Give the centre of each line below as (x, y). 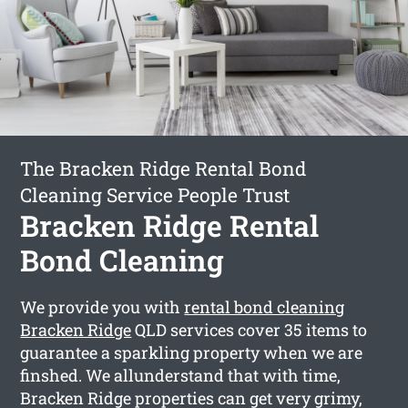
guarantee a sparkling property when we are (192, 352)
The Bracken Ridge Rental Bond (163, 168)
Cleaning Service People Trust (155, 194)
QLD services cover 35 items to (250, 329)
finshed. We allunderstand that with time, (181, 375)
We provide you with (102, 306)
